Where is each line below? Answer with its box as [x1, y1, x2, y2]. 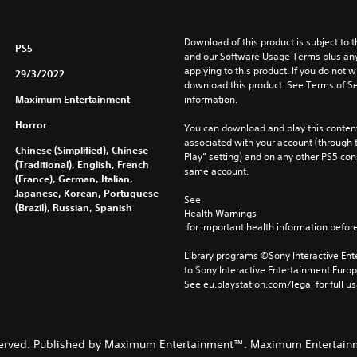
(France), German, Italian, [14, 172, 133, 186]
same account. [183, 164, 249, 178]
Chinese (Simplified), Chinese [14, 143, 148, 157]
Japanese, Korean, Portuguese [14, 186, 159, 200]
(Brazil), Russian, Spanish [14, 201, 132, 214]
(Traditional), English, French [14, 158, 149, 171]
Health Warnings [183, 206, 257, 221]
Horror [14, 118, 47, 131]
